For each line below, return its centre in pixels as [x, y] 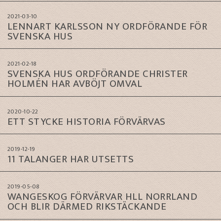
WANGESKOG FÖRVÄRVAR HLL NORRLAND [103, 197]
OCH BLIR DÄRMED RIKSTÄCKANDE [87, 207]
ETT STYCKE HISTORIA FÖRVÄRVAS [87, 121]
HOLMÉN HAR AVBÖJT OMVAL [75, 84]
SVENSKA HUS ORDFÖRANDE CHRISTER [98, 74]
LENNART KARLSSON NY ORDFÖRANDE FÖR [108, 26]
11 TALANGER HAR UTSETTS [71, 159]
